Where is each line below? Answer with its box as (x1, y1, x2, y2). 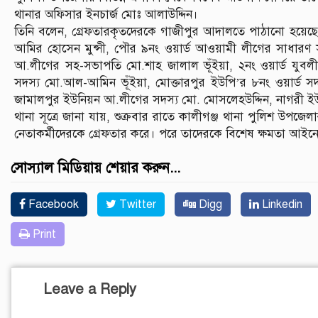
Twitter (116, 197, 156, 212)
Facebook (26, 197, 79, 212)
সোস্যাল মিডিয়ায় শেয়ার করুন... (11, 158, 180, 177)
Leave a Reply (43, 280, 136, 298)
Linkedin (259, 197, 302, 212)
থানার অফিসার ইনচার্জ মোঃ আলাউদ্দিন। (14, 6, 198, 22)
